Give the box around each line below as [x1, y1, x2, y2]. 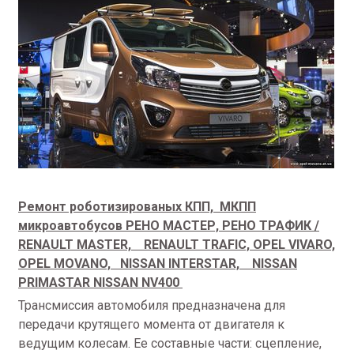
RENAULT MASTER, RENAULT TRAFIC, [18, 237, 253, 252]
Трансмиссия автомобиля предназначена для [18, 298, 285, 313]
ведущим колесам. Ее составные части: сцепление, [18, 336, 322, 351]
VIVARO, [288, 237, 335, 252]
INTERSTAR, [168, 256, 252, 271]
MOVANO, [54, 256, 120, 271]
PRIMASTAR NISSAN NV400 [18, 275, 183, 290]
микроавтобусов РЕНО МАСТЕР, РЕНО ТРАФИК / [18, 218, 319, 233]
